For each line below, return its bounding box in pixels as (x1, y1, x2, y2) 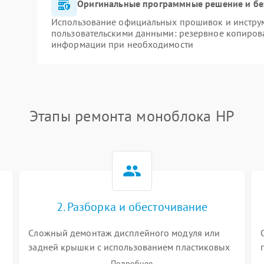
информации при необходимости (51, 38, 193, 50)
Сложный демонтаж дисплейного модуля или (28, 227, 220, 239)
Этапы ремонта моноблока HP (29, 106, 235, 126)
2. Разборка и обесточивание (56, 199, 208, 214)
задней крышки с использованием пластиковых (28, 241, 230, 253)
